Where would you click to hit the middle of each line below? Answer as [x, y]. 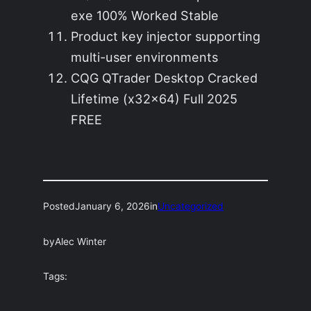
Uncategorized [191, 206]
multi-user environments [145, 57]
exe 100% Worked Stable [145, 16]
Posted [59, 206]
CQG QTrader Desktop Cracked [165, 78]
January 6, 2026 [113, 206]
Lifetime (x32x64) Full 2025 [154, 99]
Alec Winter [81, 241]
